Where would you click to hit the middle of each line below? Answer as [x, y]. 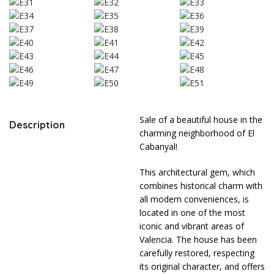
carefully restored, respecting [197, 253]
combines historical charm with [201, 186]
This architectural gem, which [197, 172]
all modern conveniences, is [194, 199]
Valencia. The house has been [198, 240]
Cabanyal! [158, 147]
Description [37, 125]
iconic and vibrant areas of [191, 226]
